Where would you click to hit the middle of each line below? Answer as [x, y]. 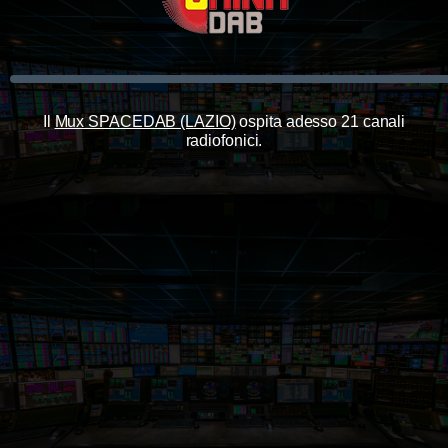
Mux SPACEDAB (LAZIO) [145, 121]
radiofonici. [224, 140]
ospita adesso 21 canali [320, 121]
